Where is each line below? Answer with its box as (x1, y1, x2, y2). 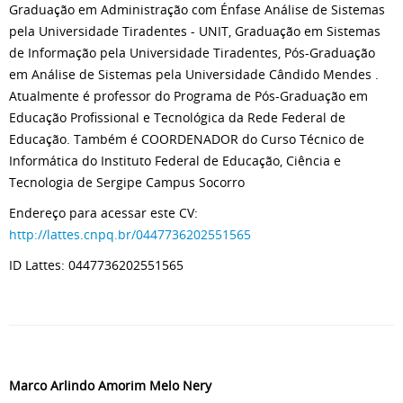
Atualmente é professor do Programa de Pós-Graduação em (9, 87, 368, 104)
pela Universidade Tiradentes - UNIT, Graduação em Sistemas (9, 22, 381, 40)
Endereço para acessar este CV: (9, 204, 198, 221)
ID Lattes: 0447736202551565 (9, 256, 184, 273)
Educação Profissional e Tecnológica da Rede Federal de (9, 109, 345, 126)
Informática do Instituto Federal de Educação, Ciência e (9, 152, 341, 169)
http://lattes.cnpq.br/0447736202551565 (9, 226, 251, 243)
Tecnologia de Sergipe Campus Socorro (9, 174, 245, 191)
